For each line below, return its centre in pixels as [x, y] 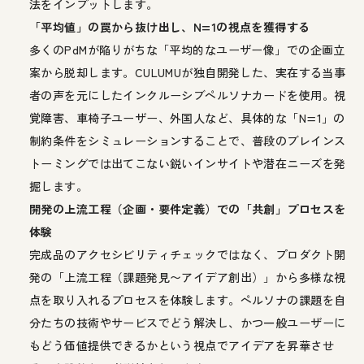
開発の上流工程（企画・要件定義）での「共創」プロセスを [188, 208]
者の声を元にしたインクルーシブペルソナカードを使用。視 [188, 95]
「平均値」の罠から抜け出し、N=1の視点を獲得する [170, 26]
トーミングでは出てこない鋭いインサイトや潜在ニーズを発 [188, 163]
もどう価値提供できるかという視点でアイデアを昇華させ [182, 345]
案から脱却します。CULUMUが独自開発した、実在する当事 [188, 72]
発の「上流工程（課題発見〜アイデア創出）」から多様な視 [188, 277]
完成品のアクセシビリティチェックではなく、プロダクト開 [188, 254]
